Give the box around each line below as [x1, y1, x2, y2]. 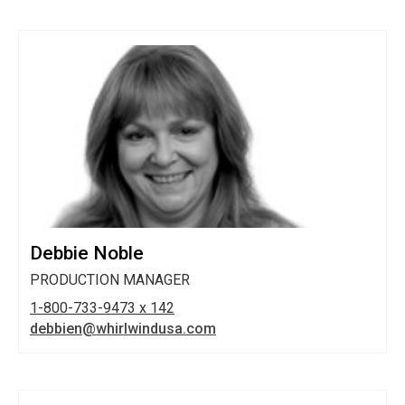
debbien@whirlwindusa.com [30, 320, 216, 338]
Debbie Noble [30, 242, 144, 265]
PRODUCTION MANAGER [30, 271, 190, 289]
